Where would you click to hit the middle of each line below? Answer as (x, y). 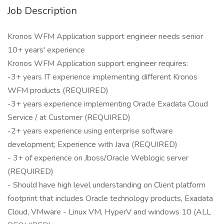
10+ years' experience (46, 50)
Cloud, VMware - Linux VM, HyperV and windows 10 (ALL (109, 212)
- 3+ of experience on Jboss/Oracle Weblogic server (98, 158)
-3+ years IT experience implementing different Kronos (102, 77)
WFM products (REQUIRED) (58, 90)
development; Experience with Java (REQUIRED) (92, 144)
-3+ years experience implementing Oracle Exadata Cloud (108, 104)
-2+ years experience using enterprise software (90, 131)
